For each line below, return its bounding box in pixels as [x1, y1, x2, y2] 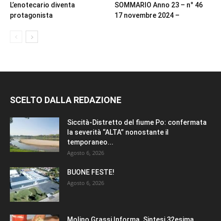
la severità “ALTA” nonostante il [67, 128, 169, 136]
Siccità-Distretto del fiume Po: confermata [67, 118, 207, 126]
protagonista [10, 11, 54, 19]
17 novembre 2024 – [114, 11, 181, 19]
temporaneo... [67, 138, 113, 146]
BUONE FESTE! [67, 168, 114, 176]
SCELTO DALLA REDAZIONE [10, 94, 121, 105]
